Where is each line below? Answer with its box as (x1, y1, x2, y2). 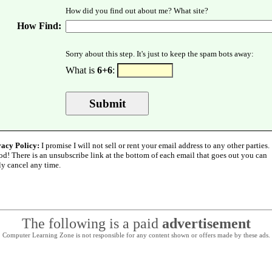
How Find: (17, 21, 61, 31)
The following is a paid (21, 216, 162, 231)
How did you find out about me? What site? (66, 6, 208, 15)
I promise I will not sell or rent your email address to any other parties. (39, 141, 270, 150)
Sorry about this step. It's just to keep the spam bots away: (66, 49, 254, 58)
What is (66, 65, 97, 75)
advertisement (161, 216, 251, 231)
